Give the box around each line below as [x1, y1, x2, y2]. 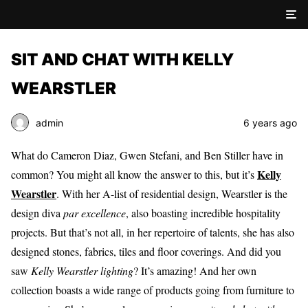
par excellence [63, 206, 126, 220]
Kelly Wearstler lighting [31, 263, 133, 278]
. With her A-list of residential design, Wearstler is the [56, 186, 287, 201]
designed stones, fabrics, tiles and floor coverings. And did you [11, 244, 281, 258]
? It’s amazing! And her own [133, 263, 256, 278]
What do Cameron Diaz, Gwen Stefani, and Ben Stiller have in [11, 148, 283, 162]
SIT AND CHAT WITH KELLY [11, 49, 234, 69]
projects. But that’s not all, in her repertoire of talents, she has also [11, 225, 294, 239]
